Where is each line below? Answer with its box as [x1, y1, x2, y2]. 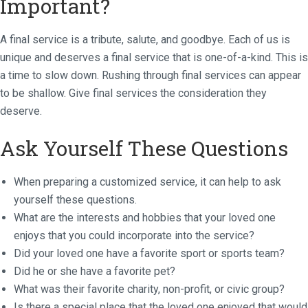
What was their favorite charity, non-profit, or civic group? [14, 282, 285, 296]
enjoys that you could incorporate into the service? [14, 228, 254, 242]
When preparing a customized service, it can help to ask [14, 175, 281, 188]
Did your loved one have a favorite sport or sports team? [14, 246, 285, 260]
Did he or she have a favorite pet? [14, 264, 175, 278]
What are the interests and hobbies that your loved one [14, 210, 276, 224]
